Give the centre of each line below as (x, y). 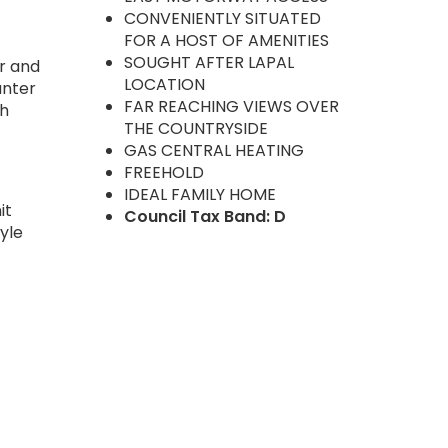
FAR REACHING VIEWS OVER (231, 107)
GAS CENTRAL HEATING (213, 151)
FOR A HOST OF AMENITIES (226, 41)
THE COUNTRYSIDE (195, 129)
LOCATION (164, 85)
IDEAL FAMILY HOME (199, 195)
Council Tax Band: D (204, 217)
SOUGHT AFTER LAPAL (208, 63)
